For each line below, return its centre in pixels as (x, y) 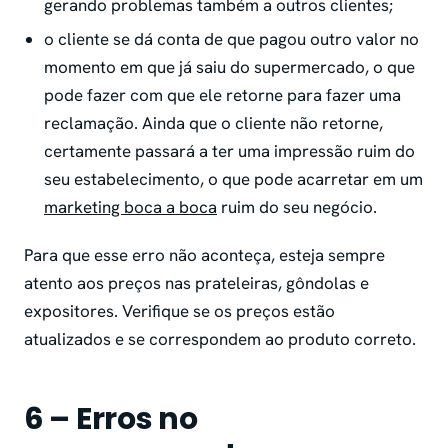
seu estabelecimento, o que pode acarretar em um (233, 178)
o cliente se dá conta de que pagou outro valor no (231, 38)
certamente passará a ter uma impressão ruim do (229, 150)
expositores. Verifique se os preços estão (179, 310)
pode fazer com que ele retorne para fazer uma (222, 94)
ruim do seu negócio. (299, 206)
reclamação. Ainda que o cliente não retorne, (213, 122)
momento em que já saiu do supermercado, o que (229, 66)
